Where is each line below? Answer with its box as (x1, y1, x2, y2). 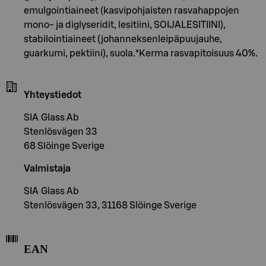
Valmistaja (24, 163, 71, 173)
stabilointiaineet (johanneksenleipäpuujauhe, (24, 34, 222, 44)
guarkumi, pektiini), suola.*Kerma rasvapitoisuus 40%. (24, 48, 258, 58)
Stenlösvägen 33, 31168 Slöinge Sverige (24, 200, 197, 210)
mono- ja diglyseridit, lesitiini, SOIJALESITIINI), (24, 20, 226, 30)
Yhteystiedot (24, 90, 81, 100)
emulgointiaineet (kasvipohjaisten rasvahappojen (24, 5, 239, 15)
